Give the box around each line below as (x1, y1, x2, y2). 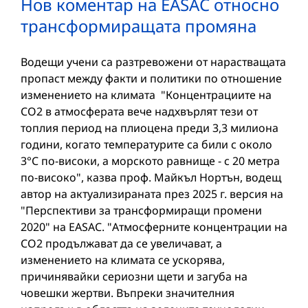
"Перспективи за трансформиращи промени (21, 203, 262, 219)
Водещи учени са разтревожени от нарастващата (21, 54, 286, 70)
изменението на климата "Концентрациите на (21, 87, 272, 103)
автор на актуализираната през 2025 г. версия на (21, 186, 283, 202)
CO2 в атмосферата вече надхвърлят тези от (21, 104, 258, 120)
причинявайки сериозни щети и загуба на (21, 269, 247, 285)
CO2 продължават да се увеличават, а (21, 236, 222, 252)
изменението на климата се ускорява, (21, 252, 225, 268)
